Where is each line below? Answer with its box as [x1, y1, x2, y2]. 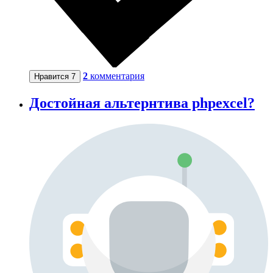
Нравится [34, 72, 71, 82]
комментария [90, 71, 144, 82]
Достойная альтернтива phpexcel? [29, 95, 255, 112]
